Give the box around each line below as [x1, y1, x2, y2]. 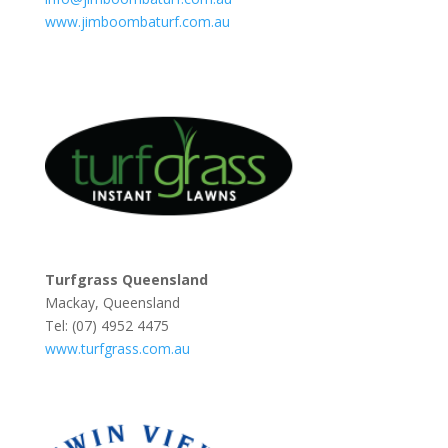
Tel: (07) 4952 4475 [44, 315, 169, 335]
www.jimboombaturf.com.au [44, 11, 230, 31]
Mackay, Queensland [44, 292, 180, 312]
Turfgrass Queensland [44, 269, 208, 289]
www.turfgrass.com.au [44, 338, 190, 358]
